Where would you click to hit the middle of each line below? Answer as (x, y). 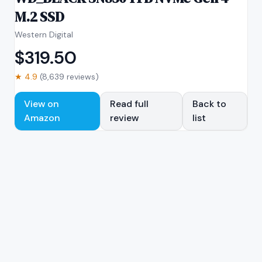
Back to (210, 104)
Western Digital (44, 35)
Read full (129, 104)
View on (42, 104)
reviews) (82, 77)
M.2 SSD (39, 17)
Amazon (42, 118)
